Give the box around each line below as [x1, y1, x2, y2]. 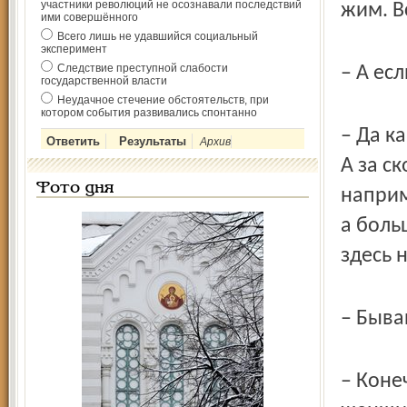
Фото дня [36, 181, 114, 196]
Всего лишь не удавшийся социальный [57, 30, 258, 43]
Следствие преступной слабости [57, 62, 228, 74]
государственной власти [41, 74, 167, 87]
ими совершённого [41, 11, 138, 24]
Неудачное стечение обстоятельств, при [57, 94, 269, 106]
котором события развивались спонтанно [41, 106, 257, 119]
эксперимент [41, 43, 107, 55]
